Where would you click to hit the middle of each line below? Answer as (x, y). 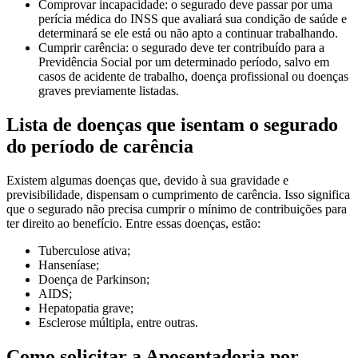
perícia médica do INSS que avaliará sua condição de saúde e (193, 19)
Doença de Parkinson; (94, 280)
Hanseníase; (69, 265)
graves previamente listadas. (109, 91)
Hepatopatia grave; (86, 308)
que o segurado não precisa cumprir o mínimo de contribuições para (177, 209)
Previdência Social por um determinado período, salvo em (184, 62)
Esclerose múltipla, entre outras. (118, 323)
